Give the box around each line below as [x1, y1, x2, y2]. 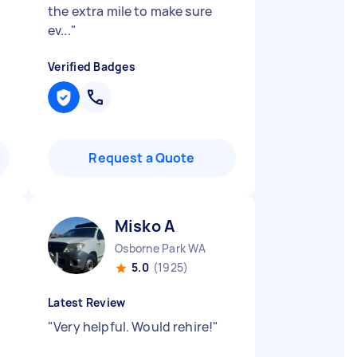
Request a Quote [88, 149, 195, 167]
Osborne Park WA [115, 241, 206, 256]
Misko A [115, 215, 175, 237]
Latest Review [48, 295, 126, 310]
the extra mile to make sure [48, 2, 213, 20]
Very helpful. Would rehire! [53, 318, 214, 335]
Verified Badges [48, 59, 135, 74]
